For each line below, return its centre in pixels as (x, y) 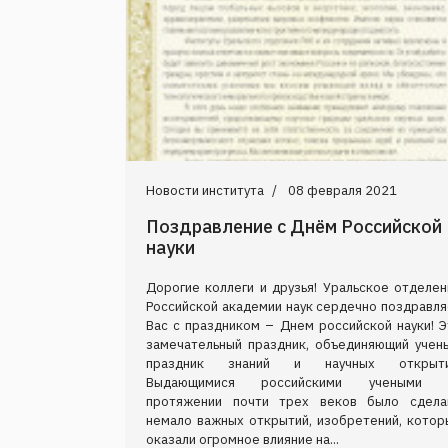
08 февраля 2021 (342, 190)
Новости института (205, 190)
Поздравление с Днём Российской (294, 226)
